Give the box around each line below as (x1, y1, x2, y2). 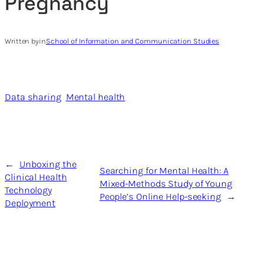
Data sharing (5, 91, 61, 103)
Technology (5, 184, 52, 196)
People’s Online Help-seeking (99, 191, 221, 203)
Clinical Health (5, 171, 67, 183)
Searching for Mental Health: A (99, 165, 229, 177)
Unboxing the (19, 159, 77, 170)
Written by (5, 37, 39, 46)
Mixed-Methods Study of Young (99, 178, 232, 190)
